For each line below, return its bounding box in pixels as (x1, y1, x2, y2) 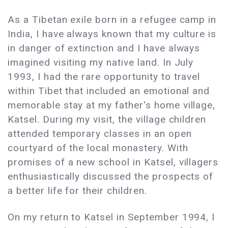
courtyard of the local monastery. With (8, 142, 188, 154)
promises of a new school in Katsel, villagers (8, 156, 219, 168)
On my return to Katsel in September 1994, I (8, 211, 215, 223)
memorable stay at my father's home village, (8, 99, 216, 111)
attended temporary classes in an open (8, 128, 192, 140)
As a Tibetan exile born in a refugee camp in (8, 14, 217, 26)
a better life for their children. (8, 185, 147, 197)
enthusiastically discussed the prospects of (8, 170, 214, 183)
